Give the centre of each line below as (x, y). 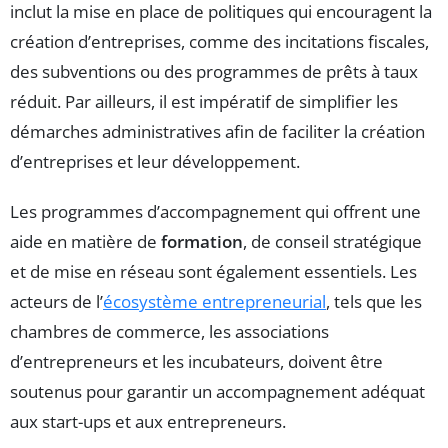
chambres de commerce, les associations (169, 332)
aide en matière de (85, 242)
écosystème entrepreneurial (214, 302)
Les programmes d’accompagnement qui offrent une (215, 212)
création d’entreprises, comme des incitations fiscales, (219, 42)
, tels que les (374, 302)
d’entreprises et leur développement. (155, 162)
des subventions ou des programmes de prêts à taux (214, 72)
